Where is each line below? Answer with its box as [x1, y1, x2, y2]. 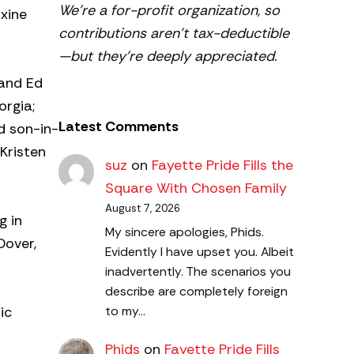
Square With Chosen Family [104, 179, 287, 198]
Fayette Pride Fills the [151, 156, 293, 175]
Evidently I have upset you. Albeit [104, 243, 294, 260]
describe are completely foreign [104, 282, 288, 299]
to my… [104, 302, 145, 319]
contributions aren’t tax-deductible [58, 23, 289, 43]
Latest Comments [58, 117, 179, 137]
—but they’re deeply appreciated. [58, 46, 277, 66]
